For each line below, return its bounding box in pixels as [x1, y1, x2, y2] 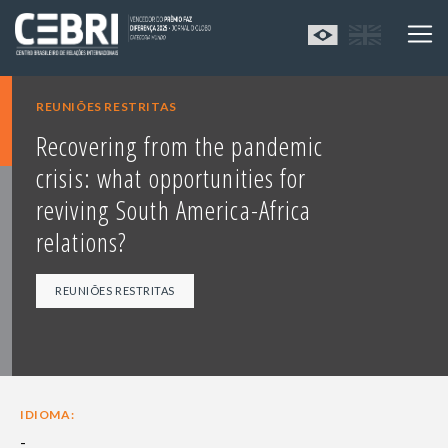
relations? [36, 224, 128, 261]
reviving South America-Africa [36, 192, 312, 229]
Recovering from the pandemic [36, 128, 324, 165]
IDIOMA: [20, 407, 75, 423]
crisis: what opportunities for [36, 160, 307, 197]
